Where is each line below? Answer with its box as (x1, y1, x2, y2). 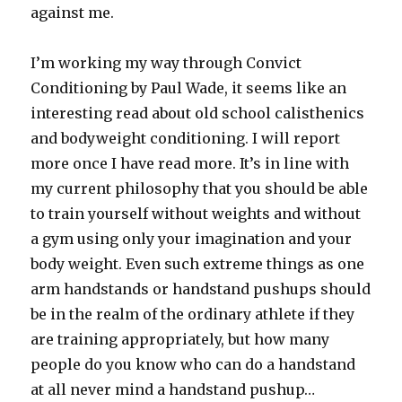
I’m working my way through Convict (31, 54, 302, 72)
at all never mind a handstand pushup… (31, 380, 316, 398)
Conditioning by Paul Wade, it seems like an (31, 79, 347, 97)
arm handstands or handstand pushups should (31, 280, 371, 298)
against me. (31, 4, 115, 22)
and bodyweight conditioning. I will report (31, 129, 341, 147)
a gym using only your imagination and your (31, 230, 353, 248)
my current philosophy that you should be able (31, 179, 369, 197)
